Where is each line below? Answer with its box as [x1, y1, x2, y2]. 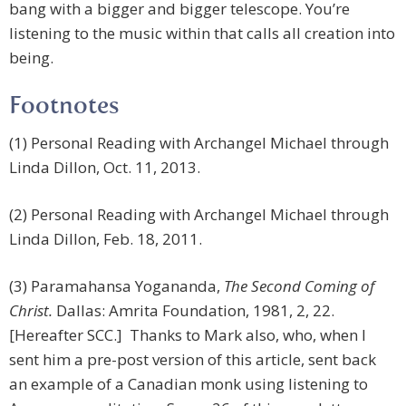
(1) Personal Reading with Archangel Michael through [9, 132, 389, 154]
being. [9, 47, 53, 69]
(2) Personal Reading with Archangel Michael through [9, 204, 389, 226]
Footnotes [9, 95, 119, 120]
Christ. [9, 300, 53, 322]
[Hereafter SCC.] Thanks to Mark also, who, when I [9, 324, 366, 346]
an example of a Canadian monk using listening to [9, 373, 368, 395]
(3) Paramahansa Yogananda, [9, 275, 224, 297]
